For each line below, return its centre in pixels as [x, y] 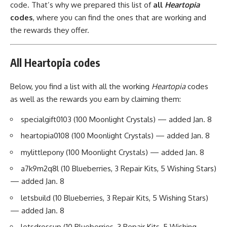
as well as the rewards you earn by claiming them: [96, 99]
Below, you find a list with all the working [81, 86]
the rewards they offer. [50, 30]
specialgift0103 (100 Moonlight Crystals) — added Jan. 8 [116, 119]
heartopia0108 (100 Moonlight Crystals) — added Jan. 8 [115, 136]
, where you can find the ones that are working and [120, 17]
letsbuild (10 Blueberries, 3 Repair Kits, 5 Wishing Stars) [115, 198]
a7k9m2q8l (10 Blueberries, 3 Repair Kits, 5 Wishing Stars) [119, 168]
